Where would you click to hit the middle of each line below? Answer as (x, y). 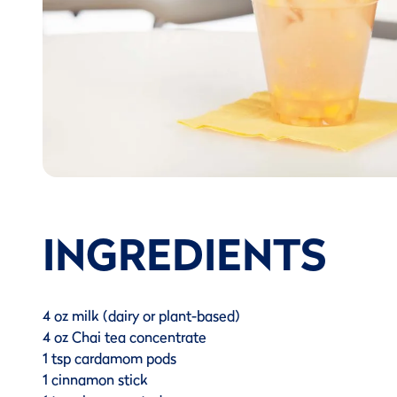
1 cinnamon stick (95, 380)
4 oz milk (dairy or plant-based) (141, 316)
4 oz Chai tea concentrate (125, 337)
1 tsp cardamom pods (109, 358)
